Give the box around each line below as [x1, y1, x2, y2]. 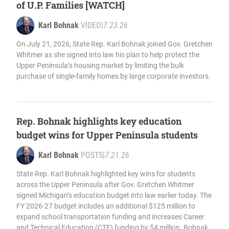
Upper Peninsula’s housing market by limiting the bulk [16, 61, 184, 70]
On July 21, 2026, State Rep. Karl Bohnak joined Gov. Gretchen [16, 40, 213, 49]
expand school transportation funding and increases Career [16, 213, 204, 221]
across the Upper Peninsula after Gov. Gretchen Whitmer [16, 180, 194, 189]
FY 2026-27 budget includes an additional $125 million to [16, 202, 195, 211]
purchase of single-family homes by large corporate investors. [16, 72, 211, 81]
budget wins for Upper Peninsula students [16, 129, 198, 142]
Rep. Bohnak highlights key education [16, 115, 181, 128]
